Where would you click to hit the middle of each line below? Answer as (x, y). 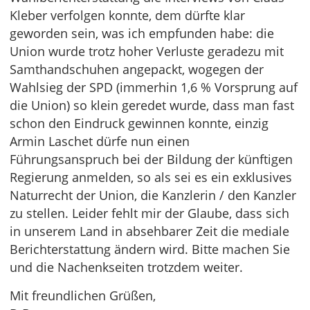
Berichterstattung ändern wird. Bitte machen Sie (150, 249)
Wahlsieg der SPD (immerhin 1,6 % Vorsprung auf (154, 87)
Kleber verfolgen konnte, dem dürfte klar (127, 15)
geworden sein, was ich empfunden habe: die (142, 33)
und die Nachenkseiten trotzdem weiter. (126, 267)
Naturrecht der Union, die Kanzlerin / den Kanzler (153, 195)
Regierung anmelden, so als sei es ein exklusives (151, 177)
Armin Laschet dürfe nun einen (100, 141)
